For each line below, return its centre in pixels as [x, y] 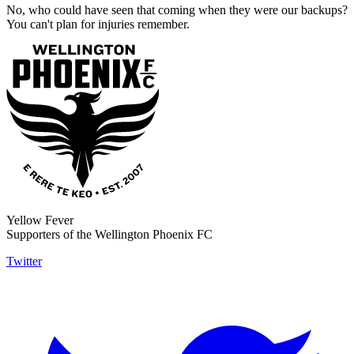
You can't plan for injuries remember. [98, 24]
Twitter [24, 262]
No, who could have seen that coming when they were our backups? [177, 10]
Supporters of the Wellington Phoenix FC [109, 235]
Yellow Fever [40, 220]
